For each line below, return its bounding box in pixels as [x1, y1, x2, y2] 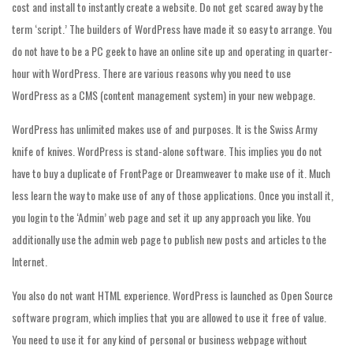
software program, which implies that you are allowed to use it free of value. [12, 309, 326, 325]
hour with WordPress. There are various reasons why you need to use [12, 65, 291, 81]
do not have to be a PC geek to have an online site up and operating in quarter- [12, 43, 333, 59]
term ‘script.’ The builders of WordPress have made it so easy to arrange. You [12, 20, 332, 37]
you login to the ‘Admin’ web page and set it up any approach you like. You [12, 209, 310, 225]
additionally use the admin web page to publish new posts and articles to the [12, 231, 326, 247]
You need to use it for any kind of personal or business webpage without [12, 331, 307, 347]
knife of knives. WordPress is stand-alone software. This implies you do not [12, 143, 322, 159]
